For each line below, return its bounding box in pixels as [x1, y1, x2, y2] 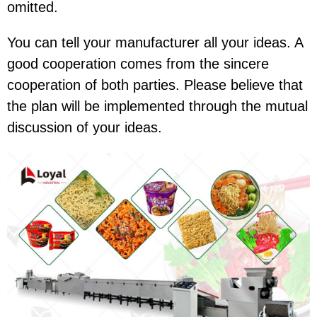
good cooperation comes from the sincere [7, 56, 269, 72]
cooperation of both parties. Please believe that [7, 77, 303, 93]
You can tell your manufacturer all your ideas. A [7, 35, 303, 51]
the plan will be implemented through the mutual [7, 98, 308, 115]
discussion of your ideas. [7, 120, 162, 136]
